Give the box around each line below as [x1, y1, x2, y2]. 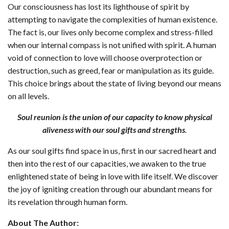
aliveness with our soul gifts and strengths [42, 125, 185, 135]
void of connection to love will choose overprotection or [8, 53, 202, 63]
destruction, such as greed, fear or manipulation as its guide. [8, 65, 214, 76]
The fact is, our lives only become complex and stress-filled [8, 27, 213, 37]
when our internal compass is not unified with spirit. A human [8, 40, 216, 50]
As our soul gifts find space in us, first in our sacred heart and [8, 146, 216, 156]
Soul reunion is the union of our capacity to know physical [17, 112, 212, 122]
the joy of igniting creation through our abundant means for [8, 184, 213, 194]
